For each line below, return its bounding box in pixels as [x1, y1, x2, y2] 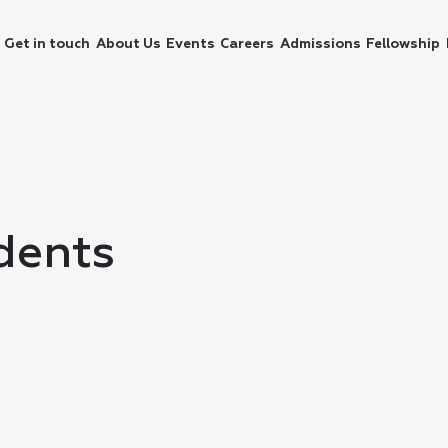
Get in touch [4, 37, 91, 51]
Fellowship [366, 37, 441, 51]
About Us [95, 37, 161, 51]
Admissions [279, 37, 361, 51]
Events [166, 37, 216, 51]
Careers [220, 37, 275, 51]
